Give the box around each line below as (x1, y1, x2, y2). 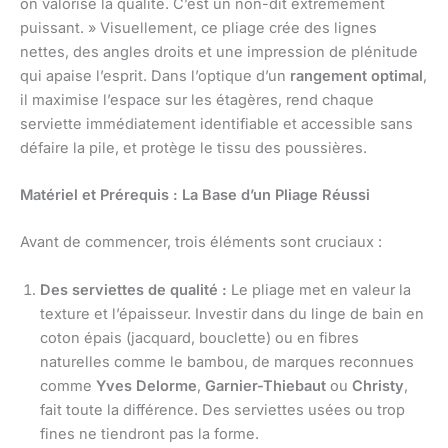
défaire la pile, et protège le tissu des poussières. (20, 138, 367, 157)
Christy (352, 376, 404, 395)
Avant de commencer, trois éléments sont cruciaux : (20, 233, 382, 252)
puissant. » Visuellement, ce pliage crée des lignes (20, 18, 377, 37)
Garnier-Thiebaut (205, 376, 326, 395)
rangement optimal (290, 66, 423, 85)
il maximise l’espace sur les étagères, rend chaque (20, 90, 374, 109)
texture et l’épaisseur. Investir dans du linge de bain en (40, 304, 424, 323)
